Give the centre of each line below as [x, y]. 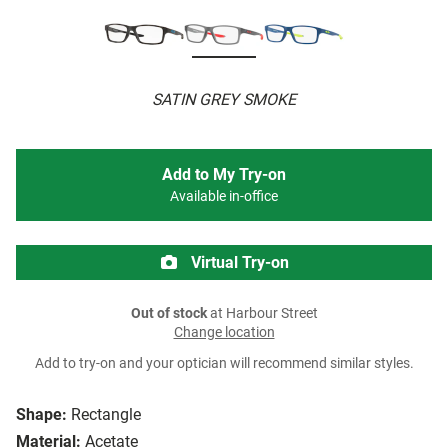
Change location [224, 333]
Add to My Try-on [224, 175]
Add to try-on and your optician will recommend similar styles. [224, 364]
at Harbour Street [262, 314]
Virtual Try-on [238, 263]
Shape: [41, 415]
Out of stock [168, 314]
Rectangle [106, 415]
